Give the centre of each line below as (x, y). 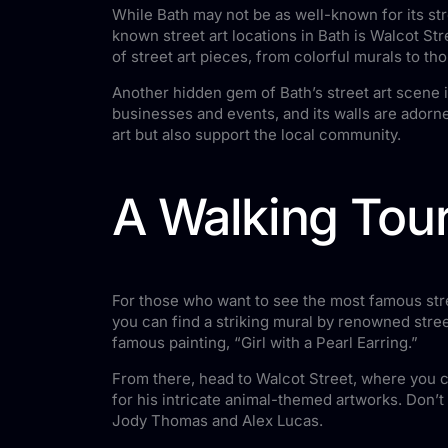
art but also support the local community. (257, 134)
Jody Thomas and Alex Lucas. (218, 420)
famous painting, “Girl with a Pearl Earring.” (265, 342)
